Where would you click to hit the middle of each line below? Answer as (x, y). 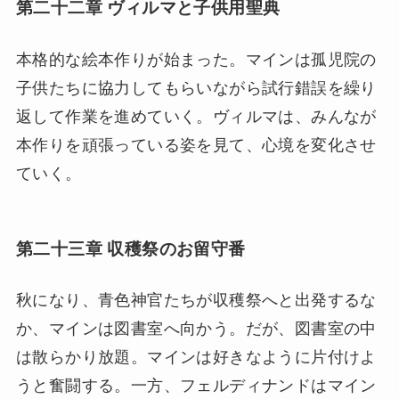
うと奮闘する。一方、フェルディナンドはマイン (196, 386)
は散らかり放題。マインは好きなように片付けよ (196, 358)
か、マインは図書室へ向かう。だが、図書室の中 (196, 329)
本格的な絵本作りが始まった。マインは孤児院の (196, 59)
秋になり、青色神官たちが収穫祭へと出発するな (196, 301)
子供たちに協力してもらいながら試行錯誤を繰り (196, 88)
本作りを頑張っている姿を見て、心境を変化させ (196, 145)
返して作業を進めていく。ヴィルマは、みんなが (196, 116)
